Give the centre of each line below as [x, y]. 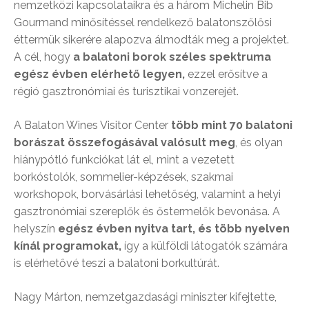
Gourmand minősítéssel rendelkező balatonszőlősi [143, 22]
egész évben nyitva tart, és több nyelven [174, 228]
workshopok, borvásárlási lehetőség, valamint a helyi [147, 194]
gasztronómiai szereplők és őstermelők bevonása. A [147, 211]
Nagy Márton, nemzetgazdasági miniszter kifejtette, [145, 297]
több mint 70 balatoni [232, 125]
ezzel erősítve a [226, 74]
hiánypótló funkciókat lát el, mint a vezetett [124, 159]
